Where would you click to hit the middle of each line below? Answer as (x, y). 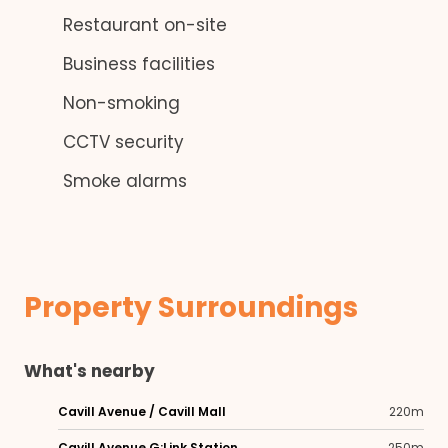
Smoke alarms (122, 181)
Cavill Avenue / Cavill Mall (142, 411)
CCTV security (121, 142)
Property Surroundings (191, 307)
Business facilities (136, 64)
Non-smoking (119, 103)
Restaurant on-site (142, 25)
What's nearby (89, 371)
